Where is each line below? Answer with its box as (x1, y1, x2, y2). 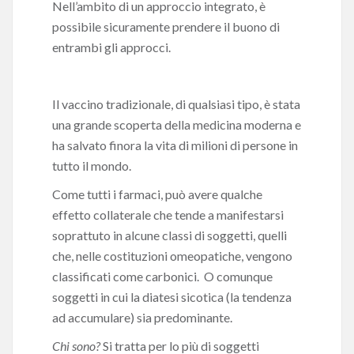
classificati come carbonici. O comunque (52, 269, 273, 284)
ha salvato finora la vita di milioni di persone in (52, 137, 298, 153)
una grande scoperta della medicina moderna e (52, 117, 301, 132)
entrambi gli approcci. (52, 40, 171, 55)
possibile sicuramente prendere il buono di (52, 19, 280, 34)
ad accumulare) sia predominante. (52, 310, 232, 325)
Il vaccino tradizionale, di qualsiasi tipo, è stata (52, 96, 300, 111)
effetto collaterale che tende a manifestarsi (52, 207, 284, 222)
